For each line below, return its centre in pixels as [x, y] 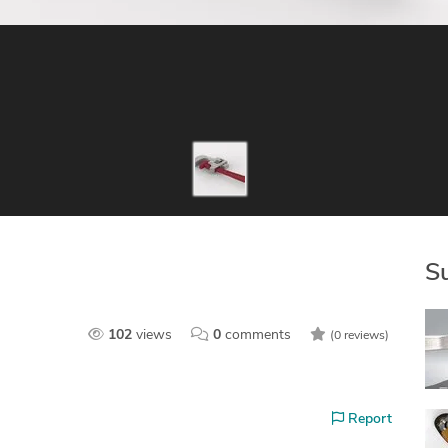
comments [257, 335]
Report [368, 420]
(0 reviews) [359, 336]
